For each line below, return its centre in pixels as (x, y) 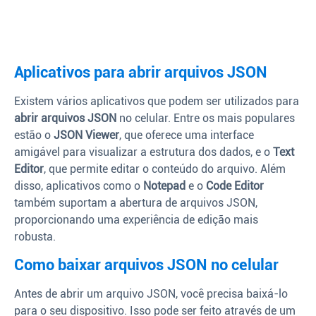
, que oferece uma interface (187, 135)
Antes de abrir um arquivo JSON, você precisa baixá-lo (151, 293)
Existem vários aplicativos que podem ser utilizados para (157, 102)
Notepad (164, 186)
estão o (34, 135)
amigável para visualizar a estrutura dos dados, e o (144, 152)
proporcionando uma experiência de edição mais (136, 220)
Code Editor (235, 186)
